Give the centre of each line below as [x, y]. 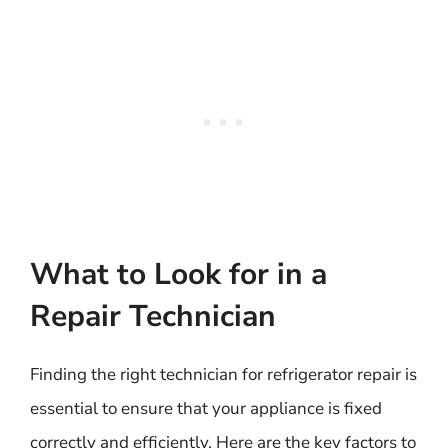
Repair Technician [153, 316]
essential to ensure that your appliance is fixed [206, 408]
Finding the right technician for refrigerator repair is [223, 374]
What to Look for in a [178, 274]
